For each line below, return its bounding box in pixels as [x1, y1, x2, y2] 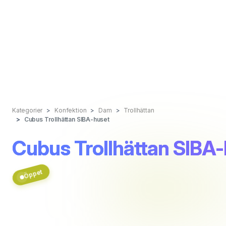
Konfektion [54, 106, 87, 114]
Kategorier [12, 106, 43, 114]
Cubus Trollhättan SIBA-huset [24, 116, 109, 123]
